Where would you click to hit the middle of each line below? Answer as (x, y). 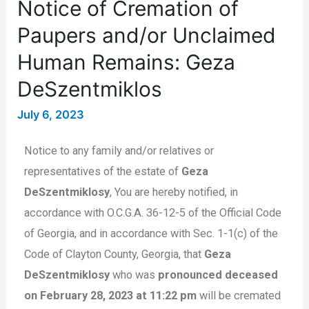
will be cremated (239, 296)
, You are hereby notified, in (174, 192)
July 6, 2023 (51, 115)
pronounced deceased (218, 275)
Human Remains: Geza (127, 62)
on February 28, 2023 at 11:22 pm (111, 296)
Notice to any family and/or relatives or (119, 151)
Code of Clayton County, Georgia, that (113, 255)
